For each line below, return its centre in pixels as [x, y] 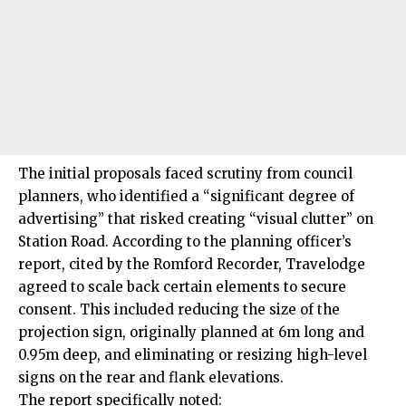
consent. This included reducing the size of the [179, 310]
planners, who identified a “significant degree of [186, 197]
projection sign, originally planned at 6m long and [191, 333]
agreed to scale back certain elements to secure [182, 287]
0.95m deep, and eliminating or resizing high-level [193, 355]
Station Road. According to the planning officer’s [185, 242]
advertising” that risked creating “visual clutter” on [196, 219]
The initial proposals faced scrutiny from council [185, 174]
